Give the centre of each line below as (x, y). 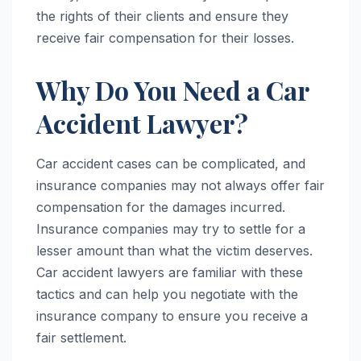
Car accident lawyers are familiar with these (170, 273)
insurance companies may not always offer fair (180, 186)
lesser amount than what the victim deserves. (174, 251)
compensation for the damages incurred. (161, 207)
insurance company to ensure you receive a (172, 316)
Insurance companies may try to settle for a (171, 229)
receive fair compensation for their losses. (165, 37)
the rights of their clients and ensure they (162, 16)
